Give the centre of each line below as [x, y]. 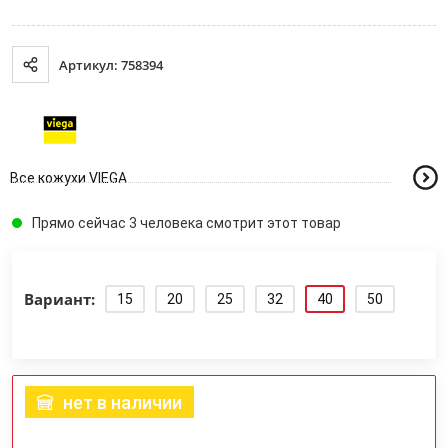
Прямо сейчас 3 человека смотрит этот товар [186, 223]
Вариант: [59, 298]
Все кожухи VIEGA [68, 177]
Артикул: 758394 [111, 64]
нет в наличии [122, 402]
